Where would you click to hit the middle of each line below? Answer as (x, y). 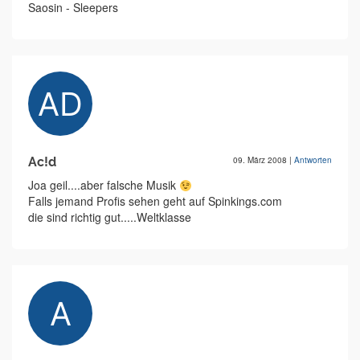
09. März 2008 (261, 160)
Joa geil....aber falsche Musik (104, 185)
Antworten (313, 160)
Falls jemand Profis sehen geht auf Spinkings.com (155, 201)
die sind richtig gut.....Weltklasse (110, 217)
